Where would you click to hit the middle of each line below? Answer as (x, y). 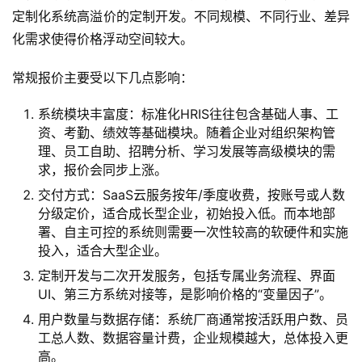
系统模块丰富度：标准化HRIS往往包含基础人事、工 (188, 114)
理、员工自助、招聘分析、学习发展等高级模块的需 (187, 152)
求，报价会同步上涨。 (103, 170)
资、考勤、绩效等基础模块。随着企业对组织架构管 (187, 133)
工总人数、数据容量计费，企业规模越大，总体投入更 (193, 338)
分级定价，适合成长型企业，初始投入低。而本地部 (187, 214)
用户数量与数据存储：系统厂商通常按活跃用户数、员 (193, 320)
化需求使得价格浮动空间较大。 (103, 39)
